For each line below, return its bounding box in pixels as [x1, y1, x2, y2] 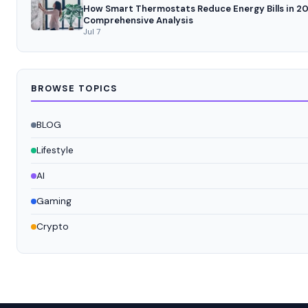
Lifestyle [36, 144, 74, 156]
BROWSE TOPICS [31, 82, 118, 94]
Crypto [36, 220, 69, 232]
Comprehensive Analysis [83, 14, 193, 26]
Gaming [36, 195, 71, 207]
